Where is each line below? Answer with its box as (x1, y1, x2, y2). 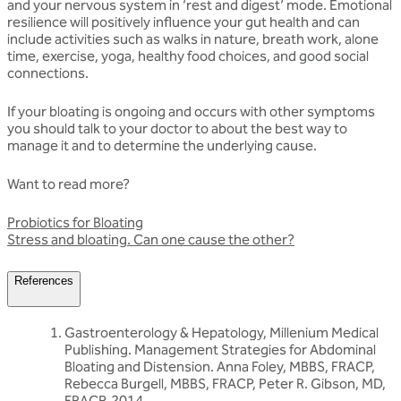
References (14, 273, 73, 287)
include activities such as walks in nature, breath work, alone (7, 30, 379, 47)
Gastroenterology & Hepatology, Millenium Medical (64, 323, 379, 341)
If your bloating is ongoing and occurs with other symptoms (7, 102, 375, 120)
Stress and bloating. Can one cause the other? (7, 230, 294, 248)
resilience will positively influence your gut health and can (7, 13, 360, 30)
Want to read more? (7, 175, 130, 192)
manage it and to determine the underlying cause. (7, 136, 317, 154)
